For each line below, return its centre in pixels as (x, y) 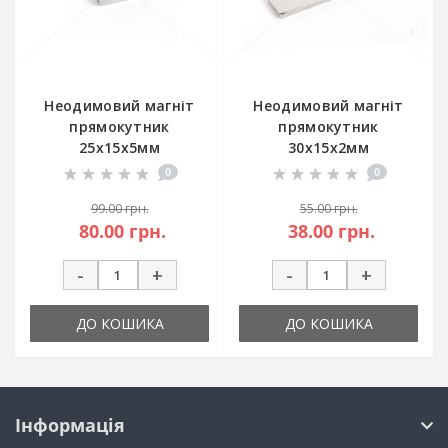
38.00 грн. (331, 231)
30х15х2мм (328, 148)
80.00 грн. (122, 231)
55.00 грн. (328, 209)
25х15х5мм (119, 148)
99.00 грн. (119, 209)
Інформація (70, 425)
